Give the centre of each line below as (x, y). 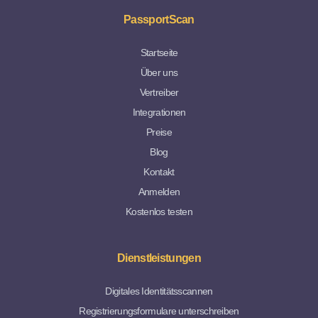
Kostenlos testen (159, 212)
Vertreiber (159, 92)
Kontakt (159, 172)
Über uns (159, 72)
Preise (159, 132)
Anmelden (159, 192)
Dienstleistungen (159, 258)
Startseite (159, 53)
